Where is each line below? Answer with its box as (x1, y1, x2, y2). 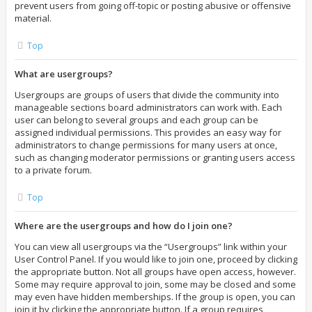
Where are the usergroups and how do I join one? (15, 219, 233, 232)
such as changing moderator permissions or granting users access (15, 151, 295, 164)
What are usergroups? (15, 68, 113, 80)
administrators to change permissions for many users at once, (15, 139, 277, 151)
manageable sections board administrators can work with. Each (15, 101, 282, 114)
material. (15, 12, 52, 24)
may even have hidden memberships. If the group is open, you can (15, 290, 295, 303)
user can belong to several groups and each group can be (15, 114, 258, 126)
